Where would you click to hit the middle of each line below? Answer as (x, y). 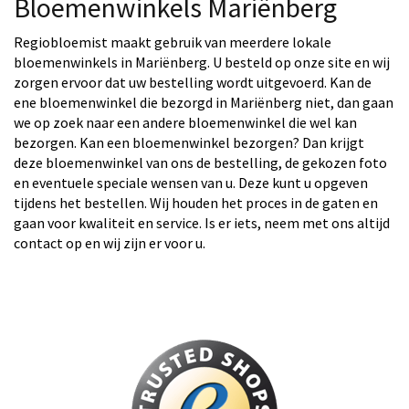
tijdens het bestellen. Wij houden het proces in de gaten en (196, 203)
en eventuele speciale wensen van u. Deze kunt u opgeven (191, 183)
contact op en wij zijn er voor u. (110, 243)
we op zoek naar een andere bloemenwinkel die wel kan (185, 122)
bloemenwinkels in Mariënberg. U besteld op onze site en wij (202, 62)
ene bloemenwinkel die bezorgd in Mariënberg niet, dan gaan (204, 102)
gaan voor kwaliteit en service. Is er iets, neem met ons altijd (202, 223)
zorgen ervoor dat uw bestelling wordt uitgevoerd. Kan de (193, 82)
